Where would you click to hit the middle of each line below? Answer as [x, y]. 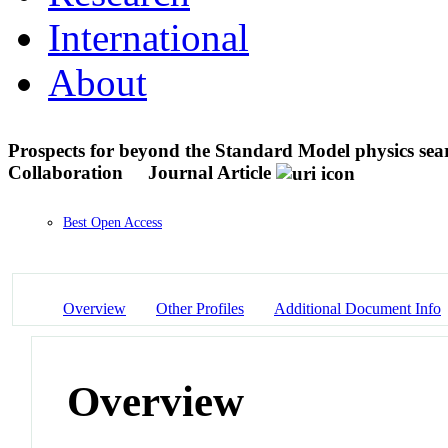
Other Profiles [200, 308]
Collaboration [68, 172]
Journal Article [209, 172]
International [148, 37]
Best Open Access [112, 223]
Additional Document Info [357, 308]
